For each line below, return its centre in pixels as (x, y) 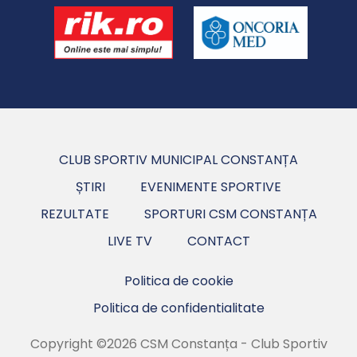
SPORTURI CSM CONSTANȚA (230, 214)
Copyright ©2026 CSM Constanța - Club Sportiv (178, 343)
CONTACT (218, 241)
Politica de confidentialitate (178, 308)
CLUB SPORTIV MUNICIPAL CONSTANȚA (178, 159)
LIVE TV (129, 241)
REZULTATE (75, 214)
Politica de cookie (178, 280)
